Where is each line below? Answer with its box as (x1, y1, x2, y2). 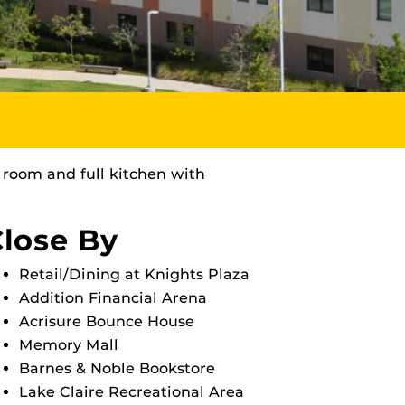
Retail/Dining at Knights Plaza (19, 266, 250, 283)
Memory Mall (19, 336, 118, 353)
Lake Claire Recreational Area (19, 383, 244, 400)
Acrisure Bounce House (19, 313, 194, 330)
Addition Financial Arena (19, 289, 207, 306)
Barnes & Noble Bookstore (19, 360, 215, 377)
